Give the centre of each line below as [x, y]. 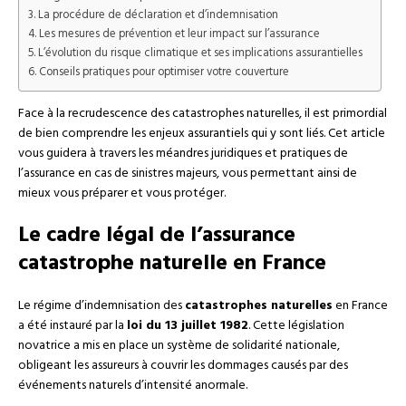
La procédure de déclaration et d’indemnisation [158, 15]
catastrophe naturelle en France [172, 263]
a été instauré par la [72, 325]
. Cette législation [296, 325]
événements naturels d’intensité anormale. [133, 385]
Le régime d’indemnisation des [101, 305]
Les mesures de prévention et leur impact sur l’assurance [179, 34]
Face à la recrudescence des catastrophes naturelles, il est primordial [203, 113]
